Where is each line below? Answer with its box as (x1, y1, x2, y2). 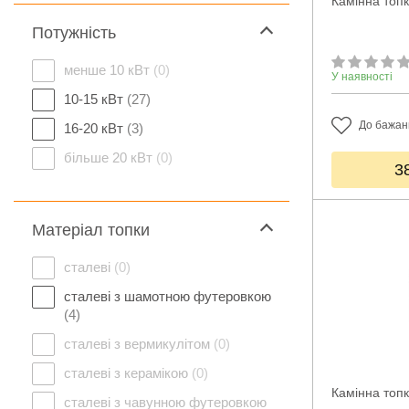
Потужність (32, 24, 116, 42)
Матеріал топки (32, 221, 150, 239)
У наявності (331, 70, 393, 83)
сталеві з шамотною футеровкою (64, 288, 271, 304)
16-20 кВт (64, 121, 127, 136)
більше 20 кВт (64, 150, 156, 165)
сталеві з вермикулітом (64, 336, 214, 351)
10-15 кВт (64, 91, 127, 107)
